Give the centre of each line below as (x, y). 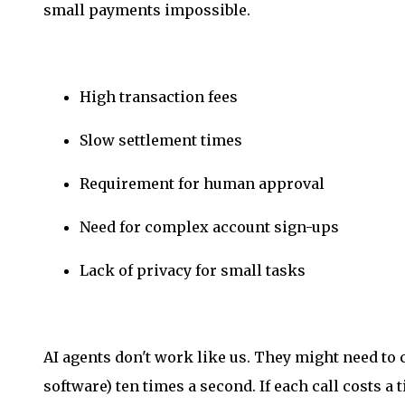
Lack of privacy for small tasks (193, 270)
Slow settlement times (161, 140)
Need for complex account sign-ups (209, 226)
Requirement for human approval (202, 183)
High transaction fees (159, 96)
